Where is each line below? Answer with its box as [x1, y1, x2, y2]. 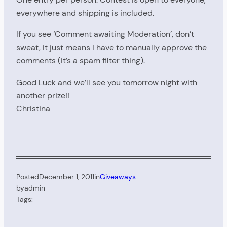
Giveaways [100, 172, 136, 181]
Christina [16, 103, 50, 114]
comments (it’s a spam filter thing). [16, 55, 145, 66]
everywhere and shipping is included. [16, 7, 154, 18]
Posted [16, 172, 39, 181]
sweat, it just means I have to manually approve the [16, 42, 207, 53]
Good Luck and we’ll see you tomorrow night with [16, 77, 197, 88]
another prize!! [16, 90, 69, 101]
